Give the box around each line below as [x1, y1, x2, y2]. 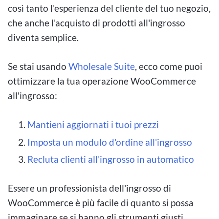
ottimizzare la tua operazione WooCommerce [8, 75, 196, 87]
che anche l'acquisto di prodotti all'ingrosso [8, 17, 185, 29]
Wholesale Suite [68, 61, 135, 72]
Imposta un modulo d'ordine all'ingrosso [27, 136, 192, 148]
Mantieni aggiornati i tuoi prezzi [27, 118, 159, 130]
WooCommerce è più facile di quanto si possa [8, 197, 194, 209]
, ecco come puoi [135, 61, 202, 72]
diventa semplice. [8, 32, 79, 44]
